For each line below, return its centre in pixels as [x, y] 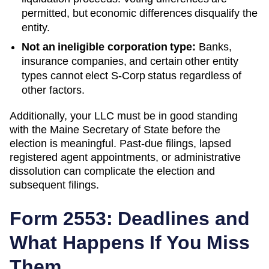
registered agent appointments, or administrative [125, 157]
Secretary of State [125, 129]
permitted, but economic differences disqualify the [140, 13]
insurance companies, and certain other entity [130, 61]
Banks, [214, 47]
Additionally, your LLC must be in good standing [124, 116]
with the [30, 129]
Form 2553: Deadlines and [130, 218]
